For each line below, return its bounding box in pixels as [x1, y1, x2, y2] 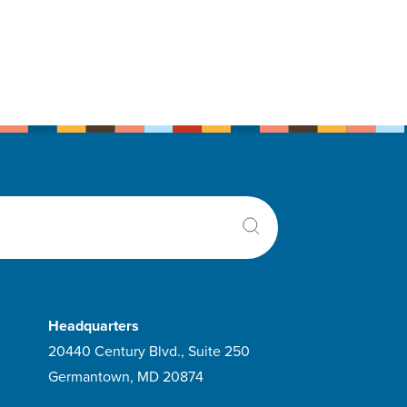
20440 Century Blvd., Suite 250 [48, 342, 251, 361]
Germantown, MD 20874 [48, 368, 204, 386]
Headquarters [48, 317, 140, 335]
